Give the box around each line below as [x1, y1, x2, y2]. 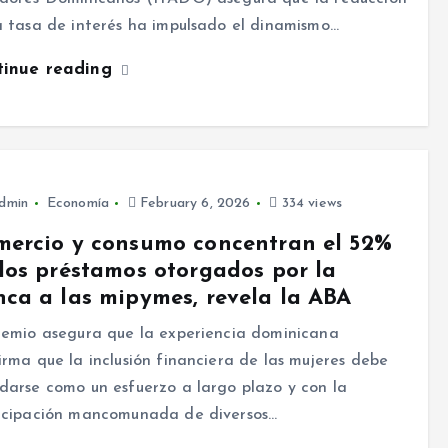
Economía [46, 196, 109, 212]
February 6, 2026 [135, 196, 251, 212]
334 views [277, 196, 343, 212]
